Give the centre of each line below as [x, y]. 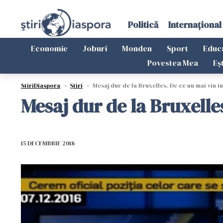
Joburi [95, 48]
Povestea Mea [172, 63]
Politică [143, 25]
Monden [137, 48]
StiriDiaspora [41, 86]
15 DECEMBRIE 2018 [48, 143]
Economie [49, 48]
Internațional [195, 25]
